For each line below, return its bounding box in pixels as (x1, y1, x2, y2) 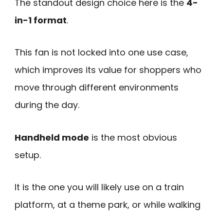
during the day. (15, 99, 79, 111)
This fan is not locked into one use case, (15, 46, 188, 59)
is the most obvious (89, 131, 177, 144)
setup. (15, 148, 41, 161)
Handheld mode (15, 131, 89, 144)
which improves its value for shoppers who (15, 64, 201, 76)
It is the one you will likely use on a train (15, 181, 184, 194)
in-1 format (15, 14, 67, 26)
